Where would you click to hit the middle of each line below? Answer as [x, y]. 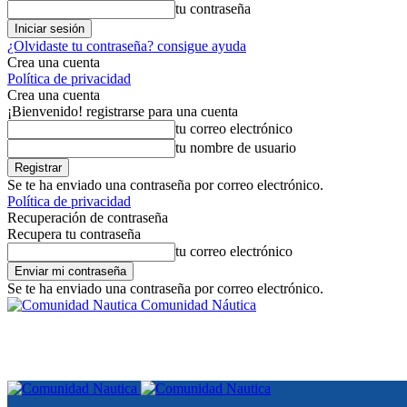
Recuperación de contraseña [88, 218]
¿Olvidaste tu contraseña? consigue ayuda [127, 46]
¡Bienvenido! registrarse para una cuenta [123, 111]
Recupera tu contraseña [74, 234]
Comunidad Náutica [199, 305]
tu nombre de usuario [236, 148]
